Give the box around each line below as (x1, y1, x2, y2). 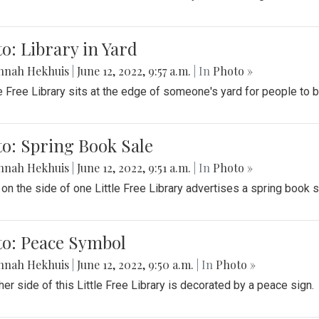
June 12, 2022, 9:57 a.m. (74, 63, 194, 79)
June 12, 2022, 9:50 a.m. (74, 257, 197, 273)
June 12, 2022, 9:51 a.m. (74, 160, 194, 176)
